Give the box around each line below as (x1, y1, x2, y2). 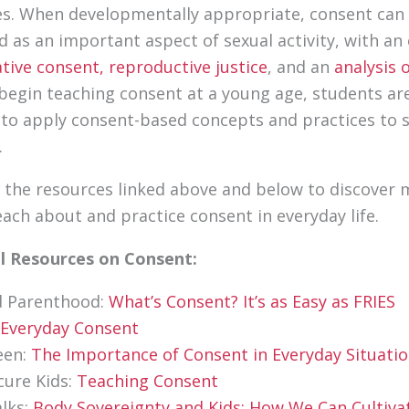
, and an (267, 56, 334, 79)
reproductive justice (109, 56, 267, 79)
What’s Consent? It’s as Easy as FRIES (109, 290, 395, 313)
